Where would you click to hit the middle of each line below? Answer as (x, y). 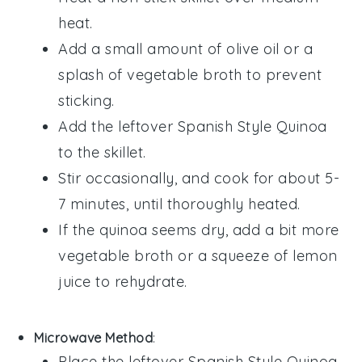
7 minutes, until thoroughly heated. (179, 204)
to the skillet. (102, 152)
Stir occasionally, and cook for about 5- (199, 178)
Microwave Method (94, 337)
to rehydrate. (139, 281)
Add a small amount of (143, 48)
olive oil (253, 48)
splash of (93, 74)
